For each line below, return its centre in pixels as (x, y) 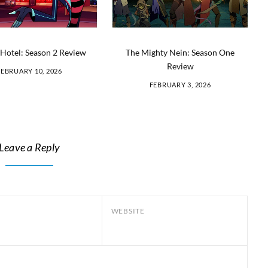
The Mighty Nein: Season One (180, 53)
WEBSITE (128, 211)
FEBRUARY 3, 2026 (180, 85)
